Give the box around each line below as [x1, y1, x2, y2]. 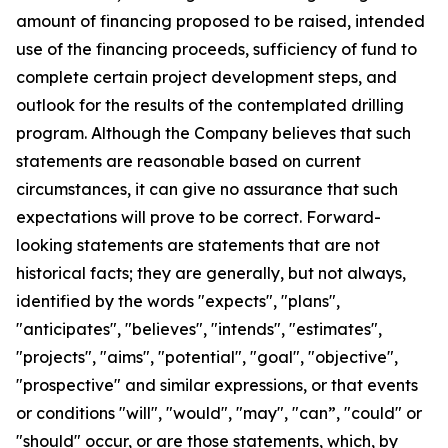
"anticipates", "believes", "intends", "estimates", [16, 319, 382, 339]
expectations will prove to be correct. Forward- [16, 207, 381, 227]
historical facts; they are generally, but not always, [16, 263, 406, 283]
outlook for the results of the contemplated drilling [16, 95, 404, 115]
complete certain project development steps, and [16, 67, 397, 87]
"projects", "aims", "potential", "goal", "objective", [16, 347, 398, 367]
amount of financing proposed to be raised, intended [16, 11, 425, 31]
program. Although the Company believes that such [16, 123, 411, 143]
